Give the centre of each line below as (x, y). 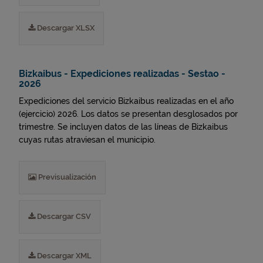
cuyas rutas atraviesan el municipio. (87, 140)
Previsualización (66, 177)
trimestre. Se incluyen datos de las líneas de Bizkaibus (123, 127)
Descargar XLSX (65, 28)
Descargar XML (63, 256)
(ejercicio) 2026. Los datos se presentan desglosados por (128, 114)
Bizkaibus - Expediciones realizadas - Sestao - (122, 74)
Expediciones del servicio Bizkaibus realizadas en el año (126, 101)
